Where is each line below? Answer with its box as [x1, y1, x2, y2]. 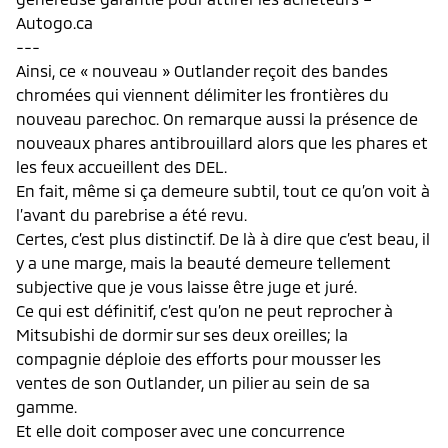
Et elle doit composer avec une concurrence [16, 420, 345, 440]
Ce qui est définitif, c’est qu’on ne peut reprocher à [16, 300, 393, 320]
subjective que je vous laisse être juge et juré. [16, 276, 357, 296]
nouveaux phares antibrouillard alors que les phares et [16, 132, 428, 152]
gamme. [16, 396, 77, 416]
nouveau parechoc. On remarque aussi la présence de [16, 108, 418, 128]
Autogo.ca [16, 12, 93, 32]
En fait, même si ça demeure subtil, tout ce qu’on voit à [16, 180, 430, 200]
